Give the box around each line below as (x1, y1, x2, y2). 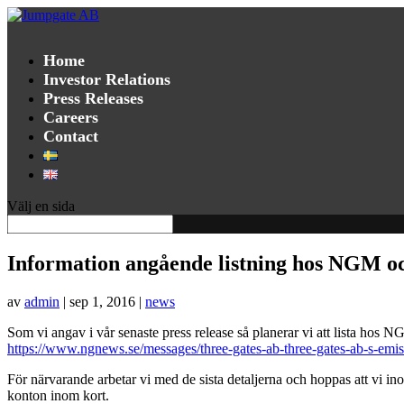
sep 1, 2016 (69, 293, 135, 309)
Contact (43, 127, 98, 145)
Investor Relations (43, 70, 170, 88)
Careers (43, 108, 98, 126)
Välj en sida (7, 198, 75, 214)
